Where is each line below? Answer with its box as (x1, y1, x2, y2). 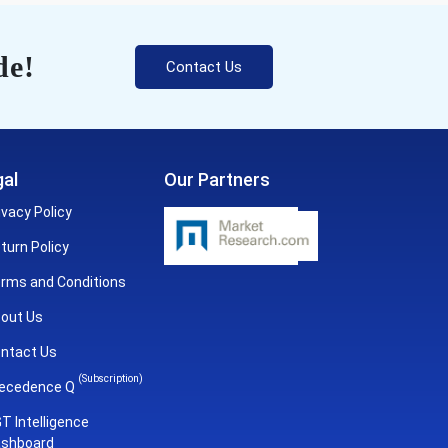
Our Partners (163, 168, 270, 190)
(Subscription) (77, 371, 143, 385)
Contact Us (165, 57, 242, 76)
